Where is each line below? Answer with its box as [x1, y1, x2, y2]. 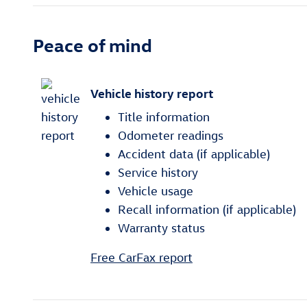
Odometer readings [118, 128, 223, 143]
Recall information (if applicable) [118, 202, 296, 217]
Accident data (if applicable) [118, 147, 270, 162]
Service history [118, 165, 198, 180]
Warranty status [118, 221, 205, 236]
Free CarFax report [90, 250, 193, 265]
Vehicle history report [90, 84, 213, 101]
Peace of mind [33, 33, 152, 57]
